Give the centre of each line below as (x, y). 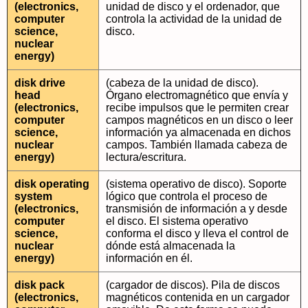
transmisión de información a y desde (197, 209)
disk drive (40, 83)
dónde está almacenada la (170, 246)
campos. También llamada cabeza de (197, 145)
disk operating (52, 184)
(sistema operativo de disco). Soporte (196, 184)
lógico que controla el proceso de (187, 196)
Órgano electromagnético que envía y (197, 95)
